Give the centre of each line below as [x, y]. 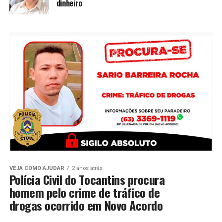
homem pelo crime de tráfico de [84, 193]
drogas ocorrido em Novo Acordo [86, 205]
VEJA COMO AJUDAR [37, 168]
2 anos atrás [87, 168]
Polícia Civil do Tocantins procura [87, 180]
